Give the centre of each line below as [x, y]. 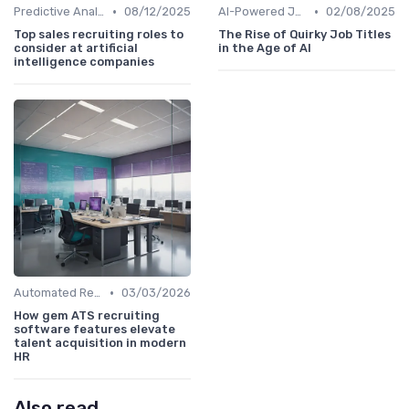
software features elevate [94, 330]
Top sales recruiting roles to [99, 35]
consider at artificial [76, 48]
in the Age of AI [265, 48]
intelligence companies [84, 62]
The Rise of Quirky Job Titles [304, 35]
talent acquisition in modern [100, 343]
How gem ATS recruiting [87, 316]
